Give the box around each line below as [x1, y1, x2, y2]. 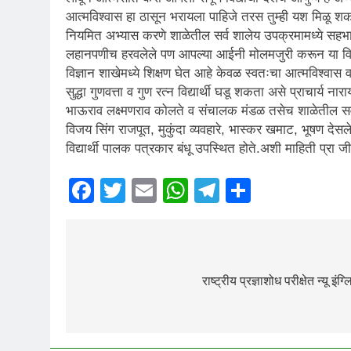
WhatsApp [188, 176, 304, 204]
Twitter [125, 176, 200, 204]
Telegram [219, 176, 324, 204]
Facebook [94, 176, 205, 204]
